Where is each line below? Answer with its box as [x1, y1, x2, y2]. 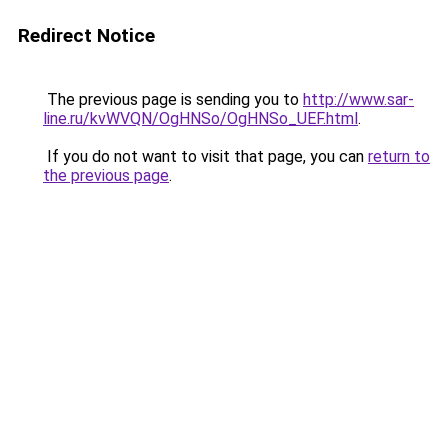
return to [368, 147, 430, 166]
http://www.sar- [303, 90, 414, 109]
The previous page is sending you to [43, 90, 303, 109]
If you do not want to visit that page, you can [43, 147, 368, 166]
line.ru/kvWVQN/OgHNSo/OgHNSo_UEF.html [43, 109, 358, 128]
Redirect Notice [18, 24, 155, 47]
